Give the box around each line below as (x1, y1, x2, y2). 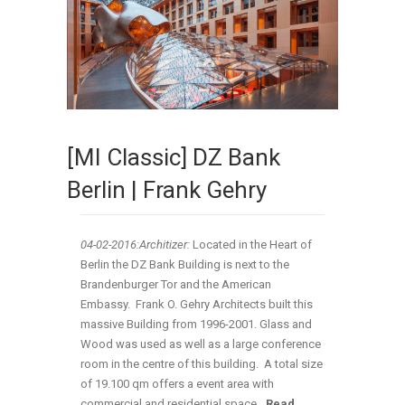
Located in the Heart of (193, 238, 312, 252)
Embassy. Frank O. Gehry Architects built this (80, 297, 313, 312)
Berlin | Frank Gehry (67, 176, 267, 204)
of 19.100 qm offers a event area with (80, 377, 274, 391)
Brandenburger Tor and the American (80, 278, 271, 292)
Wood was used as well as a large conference (80, 337, 321, 352)
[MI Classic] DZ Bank (67, 144, 280, 172)
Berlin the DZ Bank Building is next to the (80, 258, 289, 272)
